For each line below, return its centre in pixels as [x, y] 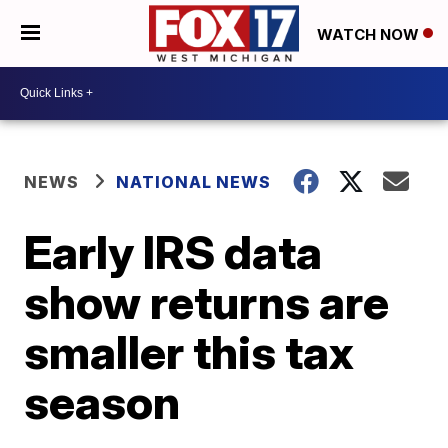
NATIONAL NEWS [194, 181]
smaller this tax [189, 351]
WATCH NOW [370, 34]
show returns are [207, 301]
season [102, 401]
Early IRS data [173, 251]
